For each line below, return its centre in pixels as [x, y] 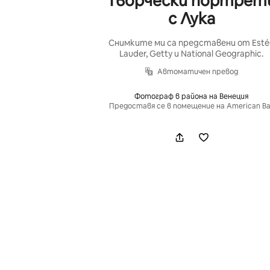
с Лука [191, 18]
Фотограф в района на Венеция [192, 96]
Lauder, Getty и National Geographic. [192, 53]
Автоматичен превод [198, 71]
